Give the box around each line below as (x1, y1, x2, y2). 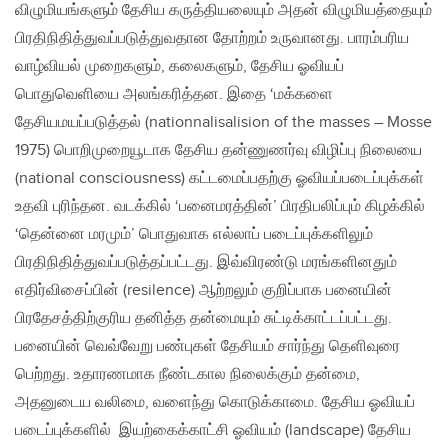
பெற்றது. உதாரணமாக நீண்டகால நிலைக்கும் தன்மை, (15, 365, 360, 385)
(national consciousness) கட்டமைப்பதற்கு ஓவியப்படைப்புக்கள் (15, 169, 424, 189)
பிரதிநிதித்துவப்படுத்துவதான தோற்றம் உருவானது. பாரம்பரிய (15, 29, 409, 49)
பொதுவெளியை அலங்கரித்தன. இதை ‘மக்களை (15, 85, 333, 105)
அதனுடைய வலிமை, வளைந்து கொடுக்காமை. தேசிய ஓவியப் (15, 393, 415, 413)
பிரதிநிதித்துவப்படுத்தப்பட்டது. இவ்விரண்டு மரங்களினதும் (15, 253, 397, 273)
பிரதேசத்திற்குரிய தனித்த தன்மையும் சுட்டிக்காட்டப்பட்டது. (15, 309, 392, 329)
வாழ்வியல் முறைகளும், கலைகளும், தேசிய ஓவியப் (15, 57, 344, 77)
